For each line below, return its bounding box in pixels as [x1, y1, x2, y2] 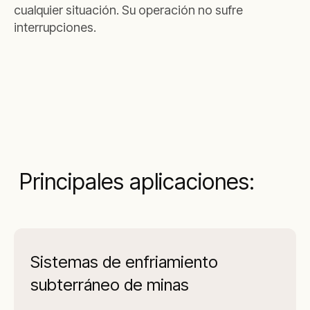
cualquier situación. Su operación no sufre [14, 3, 243, 17]
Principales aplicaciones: [14, 168, 260, 195]
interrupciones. [14, 20, 96, 35]
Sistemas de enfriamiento [30, 252, 218, 272]
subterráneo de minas [30, 275, 189, 295]
